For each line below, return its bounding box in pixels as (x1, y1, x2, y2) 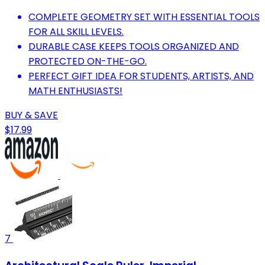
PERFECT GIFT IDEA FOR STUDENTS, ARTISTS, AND (28, 69, 254, 83)
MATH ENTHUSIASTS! (28, 83, 122, 98)
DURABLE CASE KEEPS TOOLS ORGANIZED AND (28, 39, 239, 53)
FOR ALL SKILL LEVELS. (28, 24, 124, 38)
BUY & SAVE (5, 108, 58, 122)
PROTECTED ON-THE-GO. (28, 54, 147, 68)
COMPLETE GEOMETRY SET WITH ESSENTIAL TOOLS (28, 9, 260, 24)
